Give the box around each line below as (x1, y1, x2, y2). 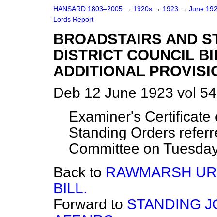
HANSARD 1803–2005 (53, 5, 123, 13)
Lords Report (53, 16, 93, 23)
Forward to (53, 196, 127, 212)
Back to (53, 164, 106, 180)
